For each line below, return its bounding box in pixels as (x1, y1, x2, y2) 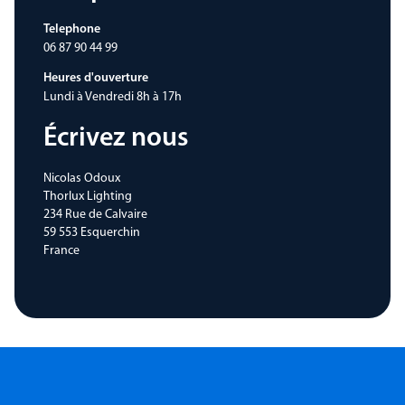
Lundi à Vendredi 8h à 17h (43, 90, 182, 104)
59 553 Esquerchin (43, 226, 140, 240)
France (43, 244, 80, 258)
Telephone (43, 23, 100, 36)
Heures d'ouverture (43, 71, 148, 85)
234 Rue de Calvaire (43, 208, 147, 221)
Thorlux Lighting (43, 190, 132, 203)
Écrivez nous (43, 125, 189, 153)
